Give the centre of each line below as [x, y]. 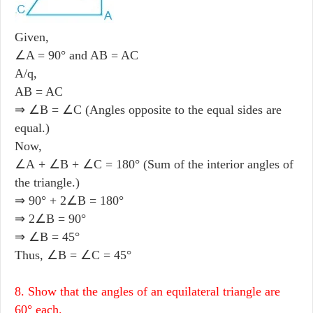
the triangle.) [47, 182]
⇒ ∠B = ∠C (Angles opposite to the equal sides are [148, 109]
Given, [32, 37]
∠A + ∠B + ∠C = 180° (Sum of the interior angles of [154, 164]
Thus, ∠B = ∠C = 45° [73, 255]
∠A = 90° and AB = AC [77, 55]
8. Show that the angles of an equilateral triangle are [147, 291]
